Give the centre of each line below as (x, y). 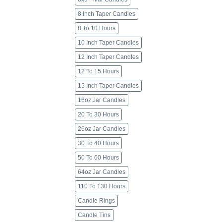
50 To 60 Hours (98, 158)
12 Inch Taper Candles (108, 57)
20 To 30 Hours (98, 115)
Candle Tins (94, 215)
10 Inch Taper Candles (108, 43)
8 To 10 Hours (97, 28)
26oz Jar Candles (102, 129)
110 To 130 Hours (102, 187)
